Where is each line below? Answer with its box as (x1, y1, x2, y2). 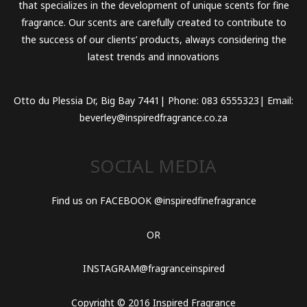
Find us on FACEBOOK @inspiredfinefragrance (51, 194, 256, 208)
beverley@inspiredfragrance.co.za (79, 111, 228, 125)
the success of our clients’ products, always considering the (21, 32, 286, 46)
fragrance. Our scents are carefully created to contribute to (21, 15, 286, 29)
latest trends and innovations (88, 49, 219, 63)
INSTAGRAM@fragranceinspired (82, 262, 225, 275)
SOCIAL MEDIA (90, 153, 217, 179)
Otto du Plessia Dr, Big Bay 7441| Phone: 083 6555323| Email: (14, 94, 293, 108)
